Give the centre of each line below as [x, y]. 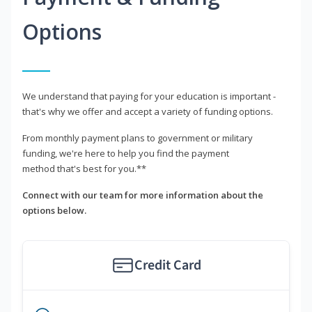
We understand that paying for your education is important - [149, 96]
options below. [54, 211]
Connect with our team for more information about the [143, 195]
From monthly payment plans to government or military [138, 138]
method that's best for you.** [84, 169]
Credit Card [167, 266]
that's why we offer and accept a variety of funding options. [148, 112]
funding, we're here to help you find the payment [126, 154]
